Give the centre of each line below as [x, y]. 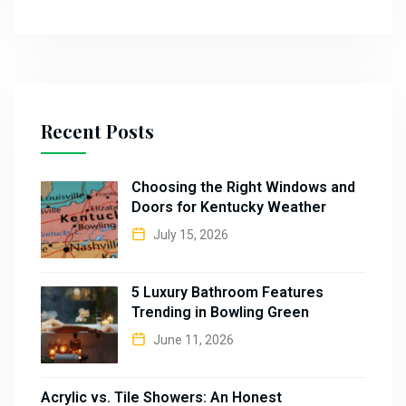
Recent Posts [97, 130]
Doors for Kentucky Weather [229, 207]
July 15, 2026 [189, 234]
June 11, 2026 [192, 339]
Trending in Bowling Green [220, 312]
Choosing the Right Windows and [243, 187]
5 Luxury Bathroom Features [227, 292]
